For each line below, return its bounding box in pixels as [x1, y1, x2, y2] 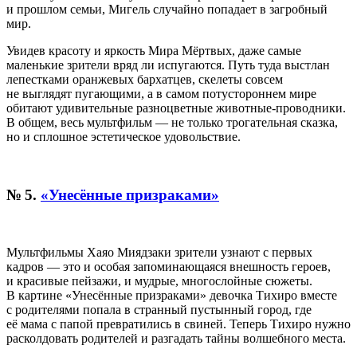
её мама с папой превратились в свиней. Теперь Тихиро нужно [6, 317, 351, 331]
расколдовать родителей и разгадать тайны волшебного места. [6, 331, 346, 346]
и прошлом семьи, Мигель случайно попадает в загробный [6, 2, 328, 16]
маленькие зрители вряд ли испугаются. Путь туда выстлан [6, 57, 330, 72]
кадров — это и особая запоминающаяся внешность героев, [6, 260, 331, 274]
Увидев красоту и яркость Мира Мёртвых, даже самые [6, 43, 301, 57]
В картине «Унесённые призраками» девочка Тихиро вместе [6, 288, 337, 303]
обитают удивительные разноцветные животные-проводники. [6, 100, 346, 115]
